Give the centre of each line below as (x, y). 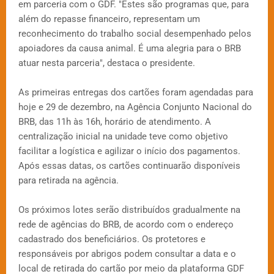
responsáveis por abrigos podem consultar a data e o (127, 254)
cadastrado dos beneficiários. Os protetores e (112, 239)
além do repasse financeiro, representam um (109, 19)
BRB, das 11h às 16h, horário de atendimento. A (115, 122)
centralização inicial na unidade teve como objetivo (123, 137)
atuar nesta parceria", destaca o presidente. (107, 63)
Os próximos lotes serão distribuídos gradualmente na (129, 210)
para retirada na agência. (68, 181)
